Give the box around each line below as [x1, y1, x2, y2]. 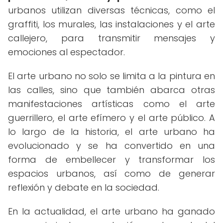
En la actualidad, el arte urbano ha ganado [8, 205, 215, 218]
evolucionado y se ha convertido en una [8, 139, 215, 152]
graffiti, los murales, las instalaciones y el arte [8, 18, 215, 30]
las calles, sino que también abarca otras [8, 84, 215, 96]
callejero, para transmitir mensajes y [8, 32, 215, 44]
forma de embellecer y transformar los [8, 153, 215, 166]
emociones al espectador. [8, 46, 125, 58]
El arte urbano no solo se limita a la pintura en [8, 70, 215, 82]
